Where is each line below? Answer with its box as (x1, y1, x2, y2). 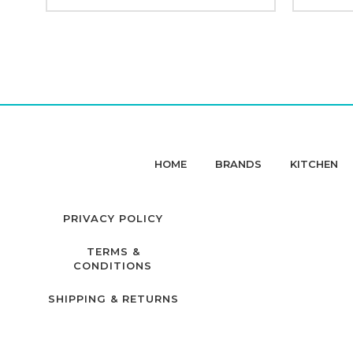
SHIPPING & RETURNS (47, 292, 179, 305)
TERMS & (86, 245, 140, 258)
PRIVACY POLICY (63, 212, 163, 225)
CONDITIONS (73, 259, 152, 272)
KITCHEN (290, 158, 338, 170)
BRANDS (215, 158, 262, 170)
